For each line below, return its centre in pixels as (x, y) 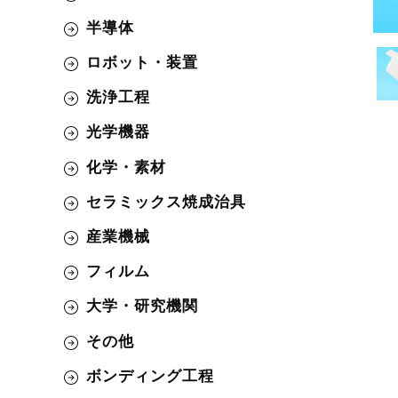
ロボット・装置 (142, 63)
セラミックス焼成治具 (166, 202)
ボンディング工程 (150, 376)
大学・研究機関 (142, 306)
